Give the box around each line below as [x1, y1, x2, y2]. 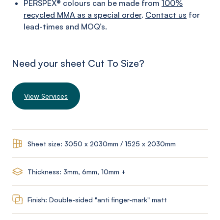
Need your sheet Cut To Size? [12, 57, 144, 69]
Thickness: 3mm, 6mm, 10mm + [27, 167, 126, 176]
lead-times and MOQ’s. [24, 22, 107, 31]
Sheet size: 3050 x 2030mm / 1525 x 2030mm [27, 139, 176, 148]
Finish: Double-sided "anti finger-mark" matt [27, 195, 167, 204]
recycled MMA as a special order [24, 10, 141, 20]
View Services [24, 92, 68, 100]
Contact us [145, 10, 187, 20]
